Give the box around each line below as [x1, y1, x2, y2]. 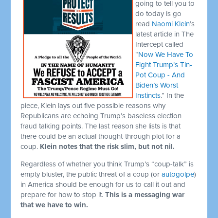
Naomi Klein [152, 19, 190, 28]
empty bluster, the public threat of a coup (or [20, 169, 162, 179]
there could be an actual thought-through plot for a [20, 131, 181, 141]
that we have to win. [20, 200, 89, 209]
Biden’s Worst [135, 80, 179, 90]
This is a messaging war [105, 190, 185, 199]
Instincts [135, 91, 161, 100]
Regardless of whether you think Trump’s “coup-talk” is [20, 159, 194, 168]
